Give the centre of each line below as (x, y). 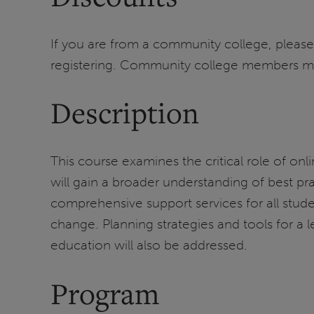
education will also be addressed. (149, 245)
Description (125, 113)
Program (105, 293)
